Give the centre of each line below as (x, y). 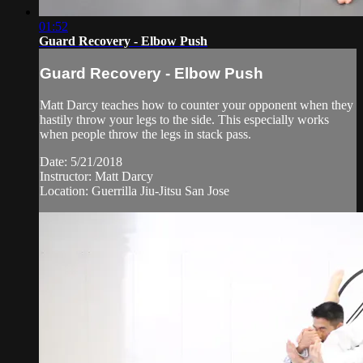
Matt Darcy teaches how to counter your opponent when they (196, 105)
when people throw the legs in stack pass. (145, 134)
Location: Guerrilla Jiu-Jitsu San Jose (135, 190)
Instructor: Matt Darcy (96, 176)
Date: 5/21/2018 (81, 161)
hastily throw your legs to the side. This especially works (184, 119)
